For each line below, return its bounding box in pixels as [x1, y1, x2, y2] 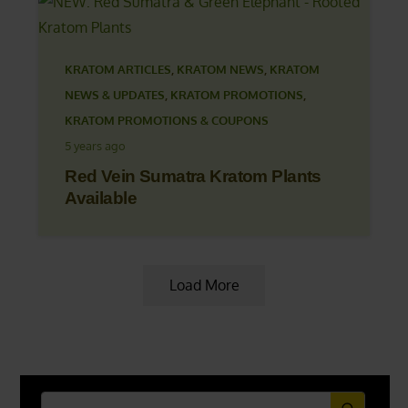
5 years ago [65, 138, 127, 154]
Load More [168, 276, 240, 295]
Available [65, 189, 137, 209]
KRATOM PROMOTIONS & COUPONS [65, 113, 270, 128]
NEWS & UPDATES [65, 87, 166, 103]
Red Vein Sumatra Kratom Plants [65, 167, 321, 187]
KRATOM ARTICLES [65, 62, 172, 77]
